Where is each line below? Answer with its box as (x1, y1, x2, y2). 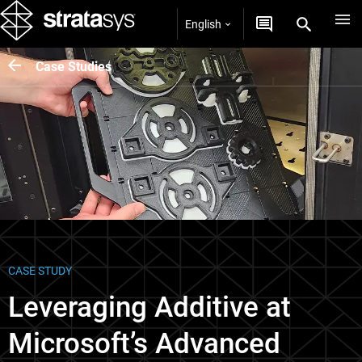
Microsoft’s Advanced (8, 327, 280, 360)
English (185, 17, 221, 31)
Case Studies (36, 58, 112, 74)
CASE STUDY (8, 264, 72, 277)
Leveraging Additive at (8, 291, 291, 324)
